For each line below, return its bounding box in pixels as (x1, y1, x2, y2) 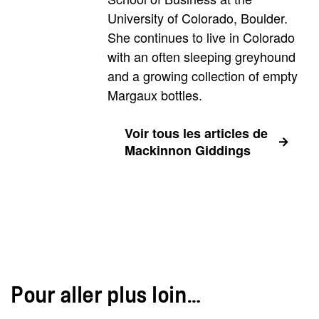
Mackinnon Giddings (125, 141, 251, 159)
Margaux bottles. (108, 85, 202, 104)
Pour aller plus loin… (11, 285, 202, 306)
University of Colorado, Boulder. (108, 9, 288, 27)
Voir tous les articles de (125, 124, 268, 142)
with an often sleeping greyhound (108, 47, 296, 66)
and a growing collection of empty (108, 66, 298, 85)
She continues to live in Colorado (108, 28, 295, 46)
